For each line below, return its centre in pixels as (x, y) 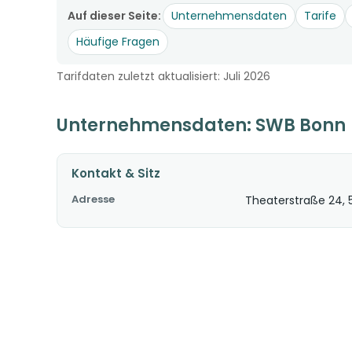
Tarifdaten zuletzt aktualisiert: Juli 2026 (163, 76)
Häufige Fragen (118, 42)
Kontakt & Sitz (116, 173)
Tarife (320, 16)
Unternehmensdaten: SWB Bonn (201, 125)
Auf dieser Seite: (114, 16)
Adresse (93, 199)
